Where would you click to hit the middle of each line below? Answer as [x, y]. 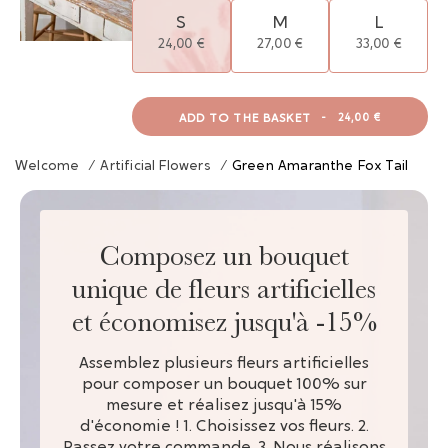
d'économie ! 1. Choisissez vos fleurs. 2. [224, 426]
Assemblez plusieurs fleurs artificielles [224, 363]
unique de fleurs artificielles [224, 288]
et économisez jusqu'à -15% [224, 321]
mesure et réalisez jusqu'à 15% [224, 405]
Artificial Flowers [155, 167]
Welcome [47, 167]
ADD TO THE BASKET [245, 118]
